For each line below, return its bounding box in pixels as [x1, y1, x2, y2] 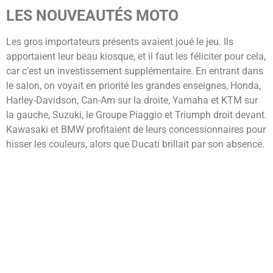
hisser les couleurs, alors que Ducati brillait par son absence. [6, 138, 264, 150]
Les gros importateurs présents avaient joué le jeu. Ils [6, 35, 233, 48]
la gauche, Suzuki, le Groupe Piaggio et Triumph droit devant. [6, 108, 267, 121]
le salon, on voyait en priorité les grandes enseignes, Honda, [6, 79, 261, 91]
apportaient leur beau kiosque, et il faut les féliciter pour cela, [6, 50, 266, 62]
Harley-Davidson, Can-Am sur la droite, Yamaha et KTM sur [6, 94, 258, 106]
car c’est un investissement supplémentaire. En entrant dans [6, 65, 263, 77]
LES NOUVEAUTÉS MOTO [6, 6, 182, 24]
